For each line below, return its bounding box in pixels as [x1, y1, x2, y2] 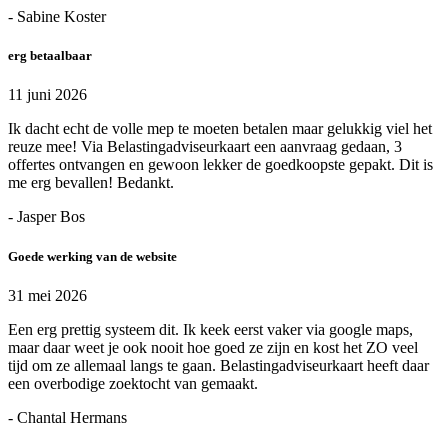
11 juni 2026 [8, 86, 87, 104]
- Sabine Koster [8, 8, 106, 26]
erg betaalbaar [8, 48, 92, 64]
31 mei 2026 [8, 286, 87, 304]
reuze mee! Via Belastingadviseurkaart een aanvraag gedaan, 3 [8, 138, 402, 156]
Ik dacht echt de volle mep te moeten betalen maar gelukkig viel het [8, 120, 432, 138]
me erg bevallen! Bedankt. [8, 174, 174, 192]
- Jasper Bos [8, 208, 85, 226]
